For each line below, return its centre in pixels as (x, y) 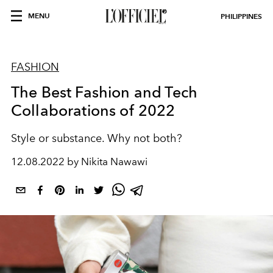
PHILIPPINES (241, 16)
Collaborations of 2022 (93, 110)
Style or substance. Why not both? (97, 138)
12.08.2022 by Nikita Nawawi (79, 161)
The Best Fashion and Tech (105, 92)
